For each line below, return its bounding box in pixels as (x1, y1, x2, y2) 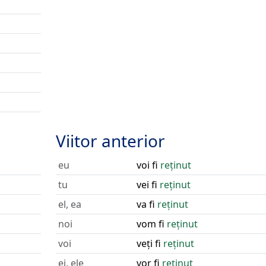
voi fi (136, 159, 160, 172)
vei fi (136, 178, 160, 191)
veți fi (136, 237, 163, 250)
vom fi (136, 217, 167, 230)
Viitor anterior (55, 129, 165, 152)
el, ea (58, 198, 81, 211)
